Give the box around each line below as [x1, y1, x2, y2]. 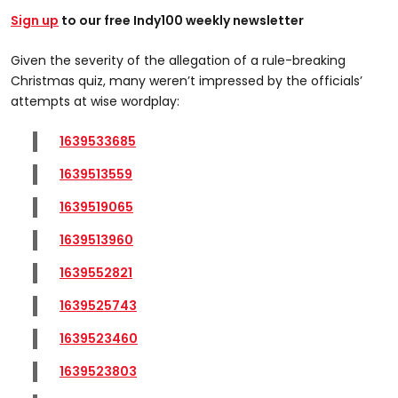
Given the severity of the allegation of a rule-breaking [11, 51, 346, 69]
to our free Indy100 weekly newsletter [59, 11, 304, 29]
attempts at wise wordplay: [11, 92, 179, 110]
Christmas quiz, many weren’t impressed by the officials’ [11, 71, 362, 90]
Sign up [11, 11, 59, 29]
